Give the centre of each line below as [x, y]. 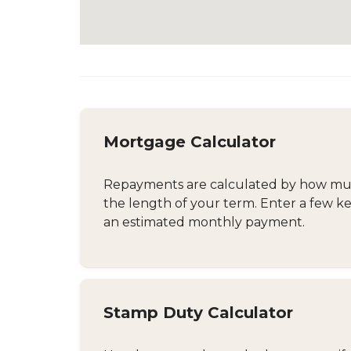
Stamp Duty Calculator [198, 313]
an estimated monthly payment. [204, 222]
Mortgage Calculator [190, 142]
